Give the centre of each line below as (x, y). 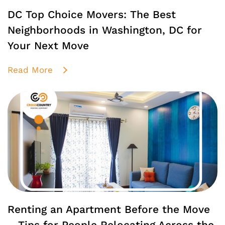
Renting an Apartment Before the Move (109, 210)
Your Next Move (48, 46)
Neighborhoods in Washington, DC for (105, 30)
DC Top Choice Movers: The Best (92, 15)
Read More (30, 70)
